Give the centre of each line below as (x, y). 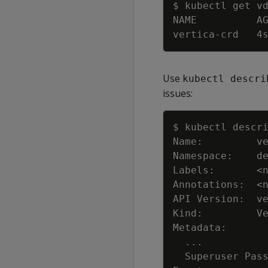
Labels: (215, 170)
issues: (178, 93)
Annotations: (215, 185)
